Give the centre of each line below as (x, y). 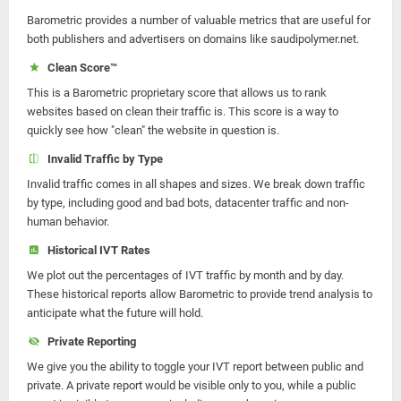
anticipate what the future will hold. (115, 313)
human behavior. (68, 222)
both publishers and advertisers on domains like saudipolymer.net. (193, 39)
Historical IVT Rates (96, 250)
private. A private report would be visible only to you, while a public (192, 385)
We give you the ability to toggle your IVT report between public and (195, 367)
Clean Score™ (79, 68)
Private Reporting (89, 341)
